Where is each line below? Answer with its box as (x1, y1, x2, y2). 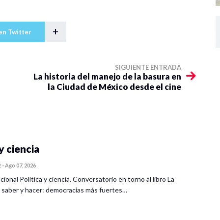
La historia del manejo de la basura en (33, 71, 181, 82)
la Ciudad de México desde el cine (48, 81, 181, 92)
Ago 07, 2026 (5, 162, 36, 168)
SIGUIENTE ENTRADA (115, 63, 181, 71)
